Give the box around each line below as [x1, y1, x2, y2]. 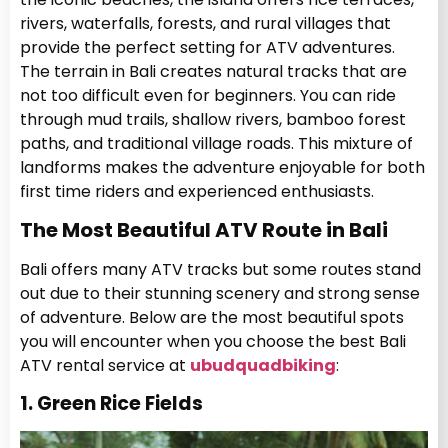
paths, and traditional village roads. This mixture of [20, 131, 413, 155]
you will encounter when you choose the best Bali [20, 330, 406, 354]
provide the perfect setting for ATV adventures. [20, 35, 395, 59]
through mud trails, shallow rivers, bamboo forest [20, 107, 406, 131]
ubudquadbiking [190, 354, 336, 378]
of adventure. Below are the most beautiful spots [20, 306, 404, 330]
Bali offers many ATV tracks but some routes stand [20, 258, 421, 282]
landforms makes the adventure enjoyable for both [20, 155, 425, 179]
